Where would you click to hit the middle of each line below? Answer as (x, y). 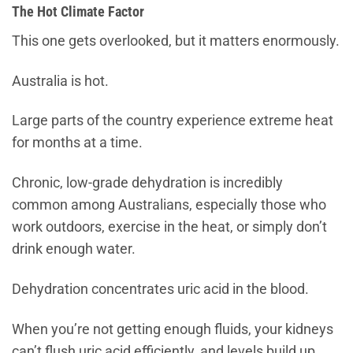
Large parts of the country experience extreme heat (173, 121)
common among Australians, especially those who (169, 205)
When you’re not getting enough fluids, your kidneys (173, 330)
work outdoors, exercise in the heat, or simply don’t (169, 227)
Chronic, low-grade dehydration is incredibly (147, 183)
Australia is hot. (60, 81)
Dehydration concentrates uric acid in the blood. (160, 290)
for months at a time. (77, 143)
